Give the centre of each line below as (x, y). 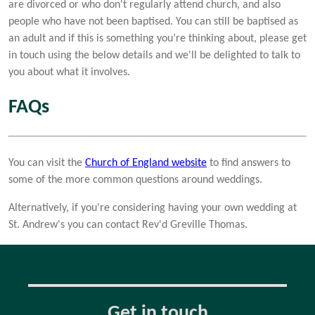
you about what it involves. (69, 72)
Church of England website (146, 163)
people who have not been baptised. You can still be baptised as (153, 21)
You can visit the (47, 163)
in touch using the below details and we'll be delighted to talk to (154, 55)
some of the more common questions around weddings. (135, 180)
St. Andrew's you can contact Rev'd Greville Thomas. (128, 225)
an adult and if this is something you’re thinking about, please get (157, 38)
